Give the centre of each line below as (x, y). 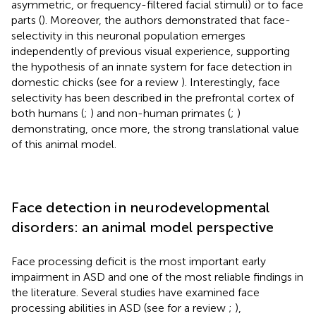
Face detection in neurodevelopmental (140, 207)
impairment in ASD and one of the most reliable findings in (157, 276)
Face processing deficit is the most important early (139, 261)
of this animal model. (64, 144)
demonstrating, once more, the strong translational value (155, 128)
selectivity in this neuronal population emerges (128, 35)
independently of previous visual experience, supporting (151, 51)
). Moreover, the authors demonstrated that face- (166, 20)
